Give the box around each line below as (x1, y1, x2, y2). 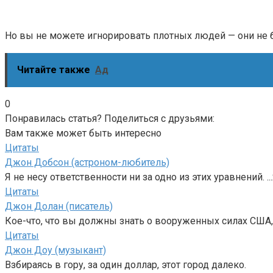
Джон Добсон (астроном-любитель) (5, 156, 169, 168)
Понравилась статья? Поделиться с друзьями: (5, 112, 214, 124)
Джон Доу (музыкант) (5, 244, 106, 256)
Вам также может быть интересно (5, 127, 161, 139)
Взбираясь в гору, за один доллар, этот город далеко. (5, 258, 246, 271)
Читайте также (17, 63, 90, 76)
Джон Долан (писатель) (5, 200, 113, 212)
